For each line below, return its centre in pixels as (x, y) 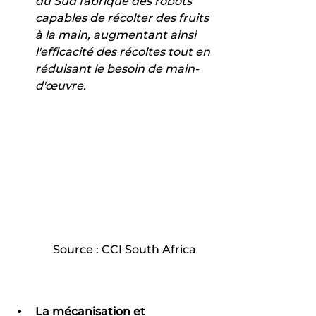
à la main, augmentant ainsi (117, 35)
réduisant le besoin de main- (117, 68)
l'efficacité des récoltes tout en (124, 51)
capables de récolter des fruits (123, 18)
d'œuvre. (61, 85)
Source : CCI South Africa (124, 249)
